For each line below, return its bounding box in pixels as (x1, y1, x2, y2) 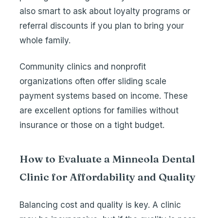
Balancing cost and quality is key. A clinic (19, 200, 181, 210)
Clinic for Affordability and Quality (19, 170, 196, 183)
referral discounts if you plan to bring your (19, 21, 184, 31)
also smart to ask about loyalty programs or (19, 6, 190, 16)
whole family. (19, 36, 71, 45)
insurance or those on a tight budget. (19, 120, 164, 130)
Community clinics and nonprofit (19, 62, 146, 72)
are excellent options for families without (19, 106, 179, 115)
